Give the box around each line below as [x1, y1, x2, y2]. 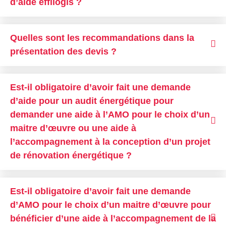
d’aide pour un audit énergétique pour [10, 95, 174, 106]
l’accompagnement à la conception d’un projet [10, 136, 210, 147]
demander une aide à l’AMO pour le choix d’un [10, 109, 210, 120]
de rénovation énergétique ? [10, 150, 132, 160]
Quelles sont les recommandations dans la [10, 32, 194, 43]
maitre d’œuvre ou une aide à [10, 123, 136, 133]
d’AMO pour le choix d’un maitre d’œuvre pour [10, 199, 211, 210]
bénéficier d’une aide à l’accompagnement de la [10, 213, 216, 223]
